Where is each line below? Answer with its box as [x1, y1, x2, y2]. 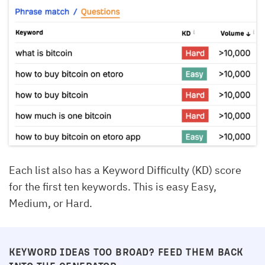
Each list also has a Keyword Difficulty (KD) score [9, 163, 241, 177]
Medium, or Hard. [9, 196, 92, 210]
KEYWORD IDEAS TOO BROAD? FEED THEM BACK [9, 245, 243, 257]
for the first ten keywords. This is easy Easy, [9, 179, 216, 193]
